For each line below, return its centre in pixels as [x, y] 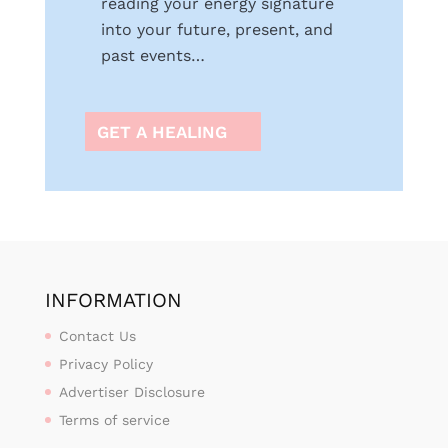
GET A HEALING [161, 131]
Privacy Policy [105, 363]
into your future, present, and [216, 30]
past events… [152, 56]
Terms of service [114, 419]
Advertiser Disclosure [131, 391]
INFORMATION [113, 299]
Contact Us [97, 335]
